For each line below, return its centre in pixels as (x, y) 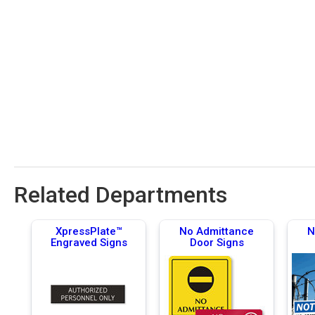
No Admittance (217, 231)
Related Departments (121, 194)
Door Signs (217, 242)
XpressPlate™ (89, 231)
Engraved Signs (89, 242)
